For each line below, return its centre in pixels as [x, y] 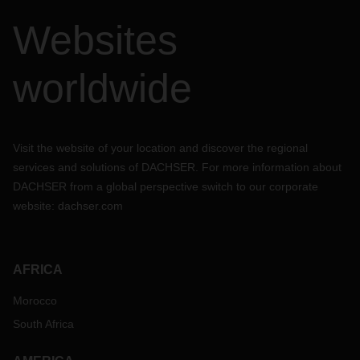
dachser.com [90, 206]
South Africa [43, 324]
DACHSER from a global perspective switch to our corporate [166, 186]
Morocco [35, 301]
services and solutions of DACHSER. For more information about [177, 167]
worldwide [102, 88]
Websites [95, 40]
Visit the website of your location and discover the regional [160, 148]
